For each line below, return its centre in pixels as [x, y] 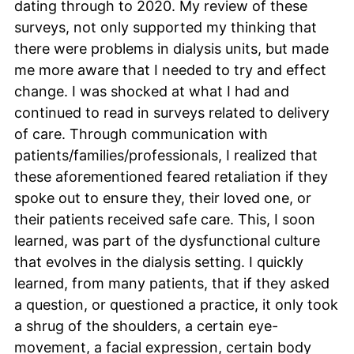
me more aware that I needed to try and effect [170, 70]
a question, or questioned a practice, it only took [176, 304]
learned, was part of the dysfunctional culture [167, 240]
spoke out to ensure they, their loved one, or [163, 198]
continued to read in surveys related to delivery [172, 112]
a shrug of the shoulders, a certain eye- [146, 326]
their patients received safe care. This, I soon [165, 219]
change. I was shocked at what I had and [152, 91]
